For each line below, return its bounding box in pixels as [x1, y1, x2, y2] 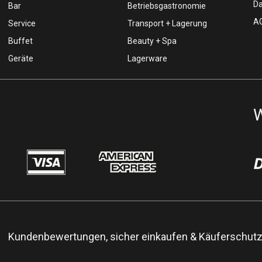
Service [8, 19, 36, 28]
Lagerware [127, 54, 168, 63]
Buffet [8, 36, 33, 46]
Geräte [8, 54, 33, 63]
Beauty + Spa [127, 36, 177, 46]
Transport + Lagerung [127, 19, 208, 28]
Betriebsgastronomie [127, 1, 206, 11]
